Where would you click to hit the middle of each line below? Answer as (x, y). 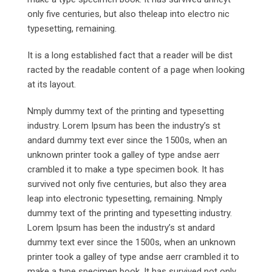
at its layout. (52, 84)
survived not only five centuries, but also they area (127, 184)
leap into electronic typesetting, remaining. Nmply (125, 198)
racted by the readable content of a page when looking (136, 70)
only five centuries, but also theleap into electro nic (128, 14)
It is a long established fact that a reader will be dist (130, 55)
